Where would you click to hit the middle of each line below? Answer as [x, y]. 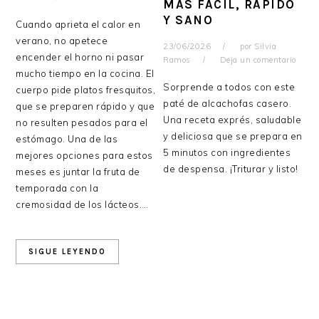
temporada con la [57, 188]
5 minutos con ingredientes [227, 152]
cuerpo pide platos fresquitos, [86, 89]
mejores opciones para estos [84, 155]
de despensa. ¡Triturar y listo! [231, 168]
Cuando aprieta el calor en [78, 24]
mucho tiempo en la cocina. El [85, 73]
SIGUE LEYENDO [68, 251]
